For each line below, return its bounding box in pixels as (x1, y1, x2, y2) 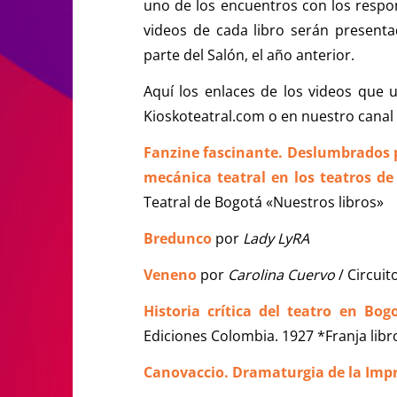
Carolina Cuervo (228, 264, 335, 284)
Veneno (144, 264, 197, 284)
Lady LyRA (243, 228, 309, 248)
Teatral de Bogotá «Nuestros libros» (144, 191, 384, 212)
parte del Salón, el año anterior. (144, 44, 354, 65)
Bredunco (144, 228, 212, 248)
